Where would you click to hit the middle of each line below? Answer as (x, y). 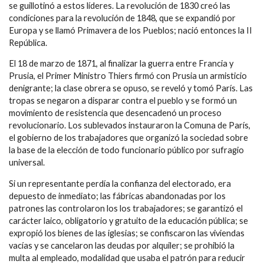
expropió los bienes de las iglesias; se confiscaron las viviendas (127, 233)
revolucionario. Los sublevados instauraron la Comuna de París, (130, 126)
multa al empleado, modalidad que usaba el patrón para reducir (127, 258)
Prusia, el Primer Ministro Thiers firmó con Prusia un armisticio (128, 76)
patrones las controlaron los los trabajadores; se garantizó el (126, 208)
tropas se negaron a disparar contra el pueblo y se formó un (123, 101)
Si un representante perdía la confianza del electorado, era (120, 183)
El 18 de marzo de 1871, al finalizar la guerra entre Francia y (121, 64)
